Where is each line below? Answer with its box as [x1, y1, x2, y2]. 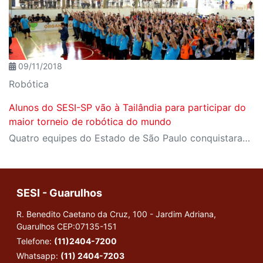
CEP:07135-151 [57, 221, 117, 232]
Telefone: [16, 236, 54, 247]
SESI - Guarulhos [16, 187, 102, 200]
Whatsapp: [16, 251, 60, 261]
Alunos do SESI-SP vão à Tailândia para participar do [9, 102, 246, 114]
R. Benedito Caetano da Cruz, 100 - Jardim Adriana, [16, 209, 216, 220]
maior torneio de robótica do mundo [9, 116, 171, 128]
